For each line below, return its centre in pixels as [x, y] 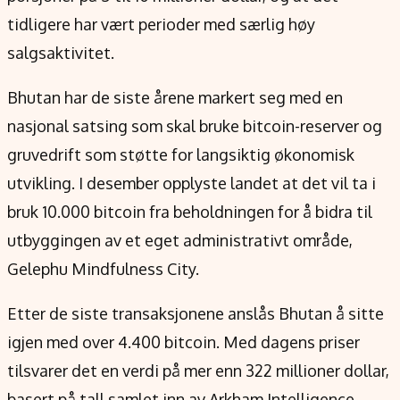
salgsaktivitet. [61, 53]
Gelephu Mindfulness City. [103, 269]
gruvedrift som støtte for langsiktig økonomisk [181, 154]
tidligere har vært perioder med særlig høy [161, 24]
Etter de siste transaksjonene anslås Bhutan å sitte [196, 313]
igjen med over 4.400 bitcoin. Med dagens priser [183, 342]
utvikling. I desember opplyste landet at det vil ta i [192, 183]
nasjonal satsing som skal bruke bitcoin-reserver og [195, 126]
